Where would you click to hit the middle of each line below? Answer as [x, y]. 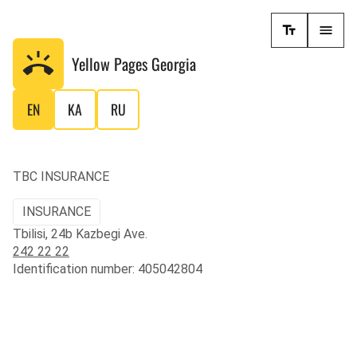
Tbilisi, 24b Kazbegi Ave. [80, 233]
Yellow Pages [112, 64]
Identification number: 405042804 [108, 269]
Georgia [174, 64]
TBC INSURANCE [61, 177]
